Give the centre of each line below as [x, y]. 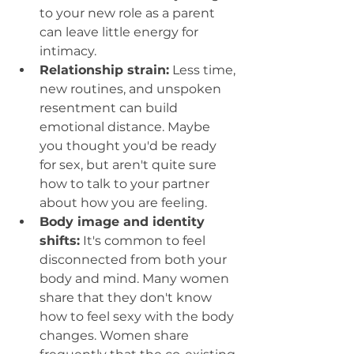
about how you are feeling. [125, 203]
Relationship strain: [104, 70]
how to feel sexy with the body [138, 317]
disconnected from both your [135, 260]
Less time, [204, 70]
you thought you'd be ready [130, 146]
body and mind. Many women [136, 279]
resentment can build [110, 108]
